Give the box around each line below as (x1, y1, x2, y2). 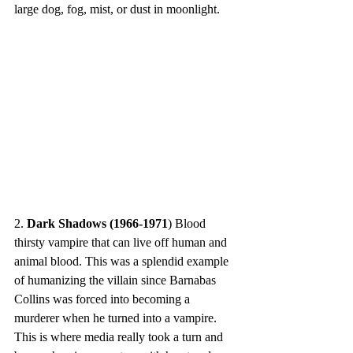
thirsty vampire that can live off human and (14, 235, 230, 249)
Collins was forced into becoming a (14, 292, 193, 306)
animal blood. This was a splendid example (14, 254, 232, 268)
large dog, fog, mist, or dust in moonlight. (14, 2, 220, 16)
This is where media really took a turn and (14, 329, 226, 344)
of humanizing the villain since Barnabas (14, 273, 219, 287)
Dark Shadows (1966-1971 (27, 216, 168, 230)
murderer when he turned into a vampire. (14, 310, 220, 325)
